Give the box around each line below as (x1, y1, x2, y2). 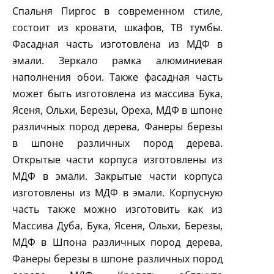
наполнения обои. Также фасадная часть (12, 70, 223, 84)
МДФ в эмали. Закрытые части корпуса (12, 169, 223, 183)
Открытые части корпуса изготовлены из (12, 153, 223, 167)
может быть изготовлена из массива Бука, (12, 87, 223, 101)
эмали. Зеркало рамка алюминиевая (12, 54, 223, 68)
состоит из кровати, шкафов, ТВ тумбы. (12, 21, 223, 35)
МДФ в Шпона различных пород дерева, (12, 235, 223, 250)
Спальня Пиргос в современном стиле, (12, 4, 223, 18)
